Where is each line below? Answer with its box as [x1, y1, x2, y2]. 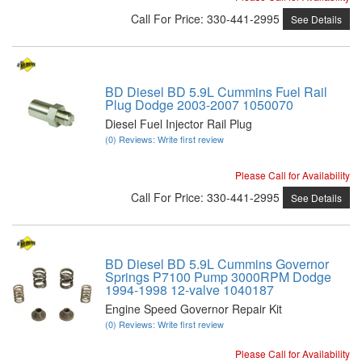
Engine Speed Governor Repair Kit [105, 300, 282, 317]
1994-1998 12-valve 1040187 [105, 280, 274, 299]
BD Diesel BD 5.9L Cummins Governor [105, 254, 329, 273]
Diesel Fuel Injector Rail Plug [105, 115, 252, 132]
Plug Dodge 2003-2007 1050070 [105, 95, 293, 114]
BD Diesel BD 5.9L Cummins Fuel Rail [105, 82, 327, 101]
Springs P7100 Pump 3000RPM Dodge [105, 267, 331, 286]
